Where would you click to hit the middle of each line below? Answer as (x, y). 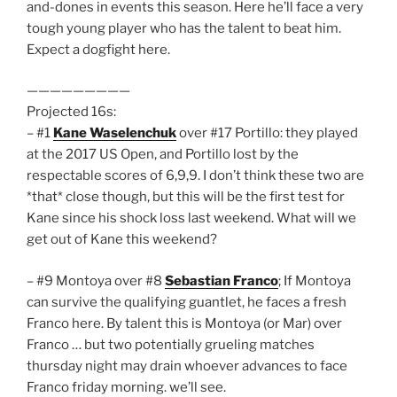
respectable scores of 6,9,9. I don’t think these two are (195, 176)
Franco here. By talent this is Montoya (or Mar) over (184, 323)
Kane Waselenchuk (115, 133)
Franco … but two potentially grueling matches (171, 344)
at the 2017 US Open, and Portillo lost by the (163, 155)
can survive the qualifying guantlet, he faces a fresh (187, 302)
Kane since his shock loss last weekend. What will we (191, 218)
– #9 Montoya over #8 (96, 280)
